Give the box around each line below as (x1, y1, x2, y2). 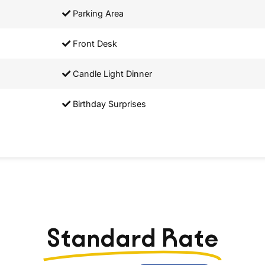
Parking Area (70, 8, 124, 19)
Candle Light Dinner (70, 69, 152, 79)
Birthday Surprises (70, 99, 146, 109)
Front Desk (70, 38, 117, 49)
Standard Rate (47, 223, 218, 254)
